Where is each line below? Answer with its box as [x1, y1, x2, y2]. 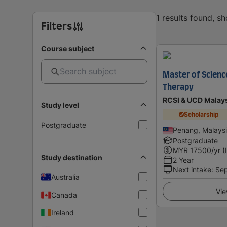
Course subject [41, 44, 94, 53]
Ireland [51, 208, 74, 217]
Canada [51, 190, 77, 199]
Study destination [41, 153, 102, 162]
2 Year [173, 155, 194, 164]
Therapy [163, 83, 194, 91]
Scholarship [184, 110, 219, 119]
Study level [41, 100, 79, 109]
